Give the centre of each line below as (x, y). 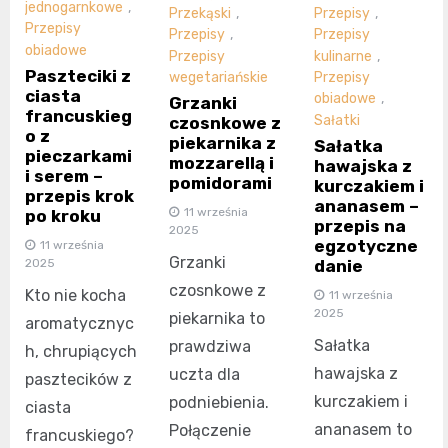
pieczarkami (78, 155)
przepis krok (79, 195)
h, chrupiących (81, 351)
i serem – (64, 175)
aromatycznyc (79, 323)
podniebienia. (219, 403)
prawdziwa (210, 347)
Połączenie (210, 431)
